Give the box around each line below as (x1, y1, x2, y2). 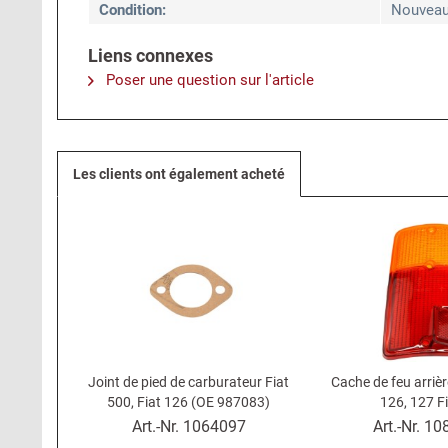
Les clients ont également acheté (73, 166, 285, 182)
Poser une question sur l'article (102, 71, 314, 89)
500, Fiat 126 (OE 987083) (107, 394, 271, 410)
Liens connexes (88, 45, 213, 66)
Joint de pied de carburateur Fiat (88, 374, 290, 390)
